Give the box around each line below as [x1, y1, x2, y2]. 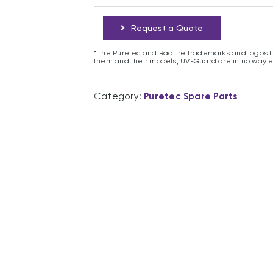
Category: [94, 91, 144, 102]
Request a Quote [130, 23, 203, 33]
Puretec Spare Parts [144, 91, 238, 102]
